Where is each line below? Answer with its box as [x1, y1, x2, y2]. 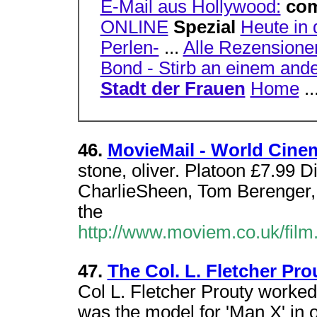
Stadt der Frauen [100, 79, 246, 98]
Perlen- [100, 38, 159, 57]
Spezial [173, 17, 241, 37]
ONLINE [100, 17, 168, 37]
